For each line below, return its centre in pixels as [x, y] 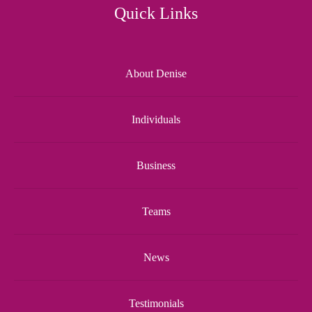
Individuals [156, 119]
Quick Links [156, 14]
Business [156, 165]
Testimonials [156, 303]
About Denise [156, 73]
